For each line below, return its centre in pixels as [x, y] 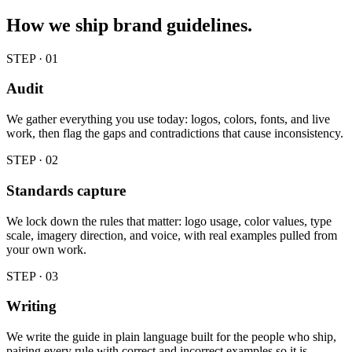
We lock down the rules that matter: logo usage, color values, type [169, 221]
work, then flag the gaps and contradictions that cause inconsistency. [175, 134]
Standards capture [66, 190]
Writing [31, 306]
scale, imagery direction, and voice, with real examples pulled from [172, 235]
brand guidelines [180, 25]
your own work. [46, 249]
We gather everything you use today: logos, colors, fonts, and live [168, 119]
